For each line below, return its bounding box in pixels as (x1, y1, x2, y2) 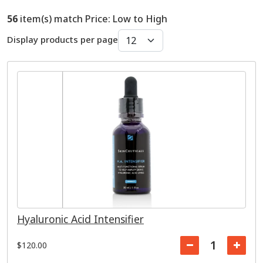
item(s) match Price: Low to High (18, 12, 167, 25)
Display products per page (7, 33, 118, 45)
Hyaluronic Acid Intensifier (17, 212, 144, 226)
